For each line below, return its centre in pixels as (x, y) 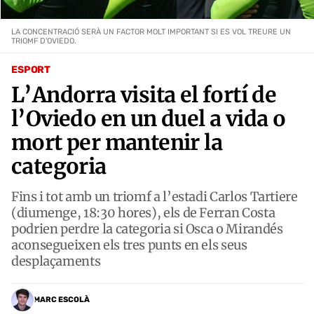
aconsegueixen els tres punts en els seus (129, 245)
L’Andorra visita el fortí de (144, 94)
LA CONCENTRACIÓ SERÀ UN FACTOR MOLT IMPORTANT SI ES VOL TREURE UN (151, 32)
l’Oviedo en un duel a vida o (149, 118)
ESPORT (31, 69)
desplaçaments (56, 261)
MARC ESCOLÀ (62, 300)
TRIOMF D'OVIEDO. (44, 41)
